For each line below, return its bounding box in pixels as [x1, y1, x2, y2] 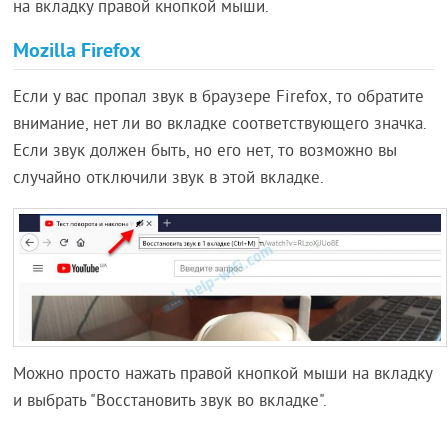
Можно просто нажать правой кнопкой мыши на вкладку [13, 364, 433, 387]
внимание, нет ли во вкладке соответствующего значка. [13, 114, 427, 137]
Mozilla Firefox [13, 37, 142, 64]
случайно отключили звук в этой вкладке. [13, 168, 325, 191]
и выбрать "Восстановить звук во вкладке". [13, 391, 328, 414]
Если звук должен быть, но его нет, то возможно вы [13, 141, 398, 164]
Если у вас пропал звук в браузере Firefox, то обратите [13, 87, 425, 110]
